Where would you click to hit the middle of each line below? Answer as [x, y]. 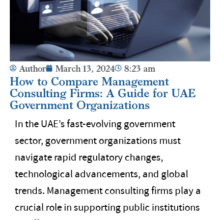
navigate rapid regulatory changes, [89, 157]
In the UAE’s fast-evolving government [95, 124]
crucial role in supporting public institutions [107, 207]
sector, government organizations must [98, 141]
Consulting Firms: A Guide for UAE [103, 93]
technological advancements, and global [101, 174]
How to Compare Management [89, 81]
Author [33, 68]
